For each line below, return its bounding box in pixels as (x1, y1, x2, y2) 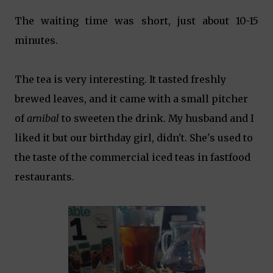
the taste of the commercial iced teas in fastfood (15, 151, 250, 163)
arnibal (27, 112, 59, 124)
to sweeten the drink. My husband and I (59, 112, 254, 124)
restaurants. (15, 171, 74, 183)
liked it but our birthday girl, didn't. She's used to (15, 132, 253, 144)
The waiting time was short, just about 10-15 (15, 15, 258, 27)
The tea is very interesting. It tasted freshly (15, 73, 226, 85)
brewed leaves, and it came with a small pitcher (15, 93, 248, 105)
